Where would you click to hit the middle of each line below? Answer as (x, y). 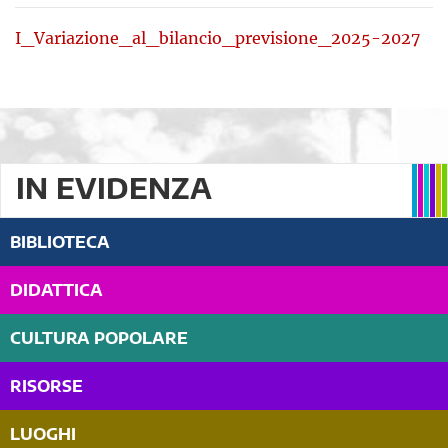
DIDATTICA (56, 290)
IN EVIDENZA (114, 188)
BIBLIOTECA (60, 242)
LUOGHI (43, 434)
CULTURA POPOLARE (99, 338)
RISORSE (46, 386)
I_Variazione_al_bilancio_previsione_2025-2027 (217, 38)
